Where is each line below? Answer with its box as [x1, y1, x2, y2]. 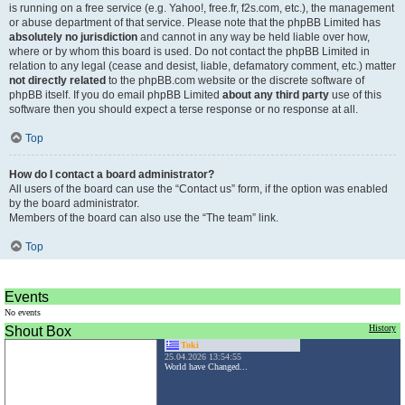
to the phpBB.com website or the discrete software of [106, 74, 364, 87]
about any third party [222, 89, 329, 101]
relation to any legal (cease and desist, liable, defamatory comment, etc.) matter [9, 60, 396, 72]
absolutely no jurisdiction [9, 31, 137, 43]
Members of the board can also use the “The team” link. [9, 212, 278, 224]
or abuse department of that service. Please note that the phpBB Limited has [9, 16, 381, 29]
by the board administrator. [9, 197, 139, 210]
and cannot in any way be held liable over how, [137, 31, 370, 43]
